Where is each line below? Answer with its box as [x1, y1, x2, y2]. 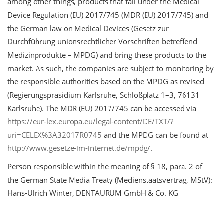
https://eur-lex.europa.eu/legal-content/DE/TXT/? [7, 116, 173, 127]
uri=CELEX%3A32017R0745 [7, 130, 102, 140]
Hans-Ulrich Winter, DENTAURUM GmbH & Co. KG [7, 188, 178, 198]
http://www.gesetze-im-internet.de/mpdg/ [7, 143, 150, 153]
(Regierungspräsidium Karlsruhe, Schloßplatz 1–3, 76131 [7, 90, 200, 100]
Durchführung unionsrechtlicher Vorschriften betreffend [7, 37, 197, 47]
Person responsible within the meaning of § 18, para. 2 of [7, 161, 202, 172]
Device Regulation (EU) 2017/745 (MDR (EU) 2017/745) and [7, 10, 208, 20]
